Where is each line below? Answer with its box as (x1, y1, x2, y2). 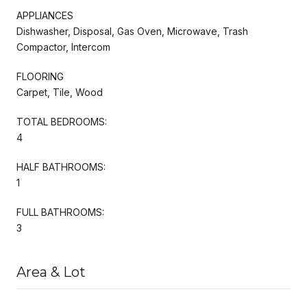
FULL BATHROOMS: (16, 206, 104, 218)
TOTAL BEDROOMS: (16, 115, 107, 127)
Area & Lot (16, 263, 86, 280)
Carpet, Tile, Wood (16, 86, 103, 98)
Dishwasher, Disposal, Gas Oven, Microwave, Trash (16, 25, 248, 37)
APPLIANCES (16, 9, 73, 21)
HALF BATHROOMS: (16, 160, 106, 173)
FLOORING (16, 70, 64, 82)
